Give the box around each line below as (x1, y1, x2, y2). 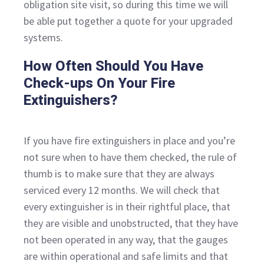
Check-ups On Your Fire (24, 75, 175, 92)
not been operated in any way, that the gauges (24, 233, 228, 247)
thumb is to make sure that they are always (24, 167, 214, 181)
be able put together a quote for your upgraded (24, 14, 233, 28)
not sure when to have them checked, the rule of (24, 150, 237, 164)
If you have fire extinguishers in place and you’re (24, 134, 235, 148)
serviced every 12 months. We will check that (24, 183, 220, 197)
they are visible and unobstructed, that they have (24, 216, 238, 230)
